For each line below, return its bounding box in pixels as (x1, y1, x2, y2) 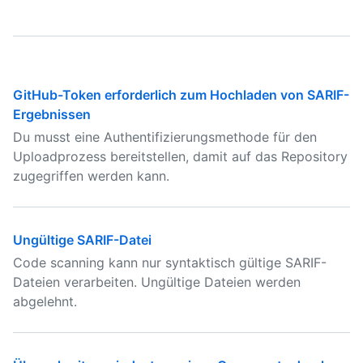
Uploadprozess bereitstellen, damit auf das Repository (13, 148, 348, 164)
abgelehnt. (13, 293, 77, 310)
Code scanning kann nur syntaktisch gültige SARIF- (13, 254, 327, 271)
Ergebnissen (13, 106, 91, 122)
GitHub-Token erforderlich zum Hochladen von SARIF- (13, 87, 349, 103)
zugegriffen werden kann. (13, 168, 169, 184)
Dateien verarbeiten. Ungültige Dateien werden (13, 274, 301, 290)
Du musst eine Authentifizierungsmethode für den (13, 129, 317, 145)
